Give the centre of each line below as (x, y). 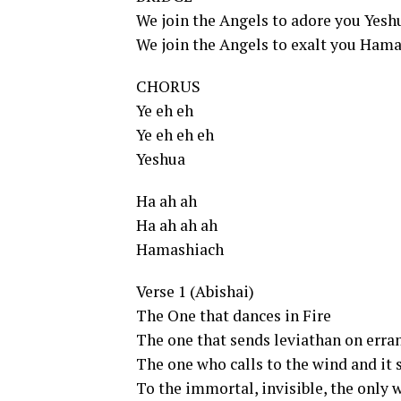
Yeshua (161, 159)
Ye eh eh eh (175, 135)
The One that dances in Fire (234, 316)
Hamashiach (180, 250)
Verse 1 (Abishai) (195, 292)
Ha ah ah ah (177, 226)
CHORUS (168, 87)
